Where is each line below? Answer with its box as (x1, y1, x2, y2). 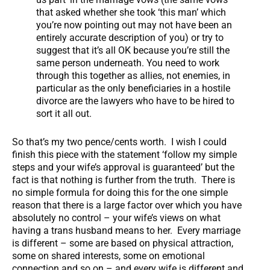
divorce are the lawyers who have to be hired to (36, 95, 234, 107)
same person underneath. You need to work (36, 57, 219, 69)
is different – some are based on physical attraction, (12, 237, 233, 249)
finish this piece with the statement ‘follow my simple (12, 148, 237, 160)
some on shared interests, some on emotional (12, 250, 205, 262)
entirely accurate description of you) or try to (36, 31, 224, 43)
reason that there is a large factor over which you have (12, 199, 242, 211)
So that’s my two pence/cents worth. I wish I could (12, 136, 227, 148)
